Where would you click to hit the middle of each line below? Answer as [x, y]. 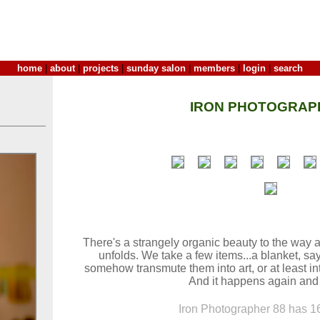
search [288, 68]
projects [101, 68]
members [214, 68]
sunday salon [156, 68]
